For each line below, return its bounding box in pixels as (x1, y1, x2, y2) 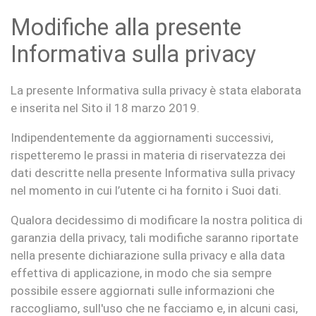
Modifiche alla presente (11, 14, 241, 41)
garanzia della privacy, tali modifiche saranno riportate (11, 231, 298, 245)
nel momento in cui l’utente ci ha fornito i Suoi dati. (11, 183, 281, 197)
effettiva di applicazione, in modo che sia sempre (11, 266, 272, 280)
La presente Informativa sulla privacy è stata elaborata (11, 83, 301, 97)
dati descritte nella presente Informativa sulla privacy (11, 166, 295, 180)
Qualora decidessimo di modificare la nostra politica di (11, 213, 303, 227)
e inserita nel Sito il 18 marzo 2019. (11, 101, 200, 115)
